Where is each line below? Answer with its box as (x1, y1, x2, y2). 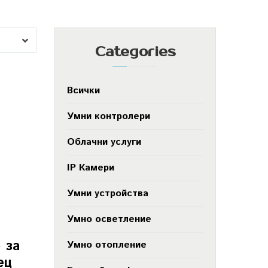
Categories (95, 44, 176, 60)
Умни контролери (67, 109, 150, 123)
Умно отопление (67, 238, 147, 252)
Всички (67, 84, 100, 98)
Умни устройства (67, 187, 148, 200)
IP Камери (67, 161, 114, 175)
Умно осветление (67, 212, 151, 226)
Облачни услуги (67, 135, 141, 149)
